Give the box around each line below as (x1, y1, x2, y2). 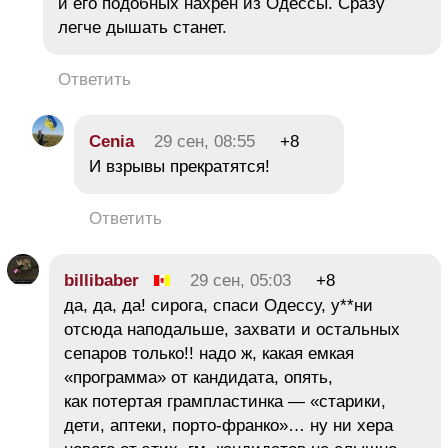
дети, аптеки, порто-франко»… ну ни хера (64, 415, 393, 435)
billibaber (64, 270, 139, 290)
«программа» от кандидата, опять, (64, 367, 333, 387)
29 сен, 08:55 (154, 131, 255, 151)
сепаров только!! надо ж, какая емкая (64, 343, 354, 363)
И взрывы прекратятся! (89, 156, 270, 176)
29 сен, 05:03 (190, 270, 291, 290)
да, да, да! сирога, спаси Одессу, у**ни (64, 295, 373, 315)
